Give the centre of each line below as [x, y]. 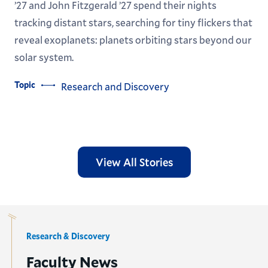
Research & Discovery [68, 236]
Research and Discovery [115, 87]
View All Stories [134, 162]
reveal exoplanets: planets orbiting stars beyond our [133, 40]
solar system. [44, 57]
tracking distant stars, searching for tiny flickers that [133, 23]
